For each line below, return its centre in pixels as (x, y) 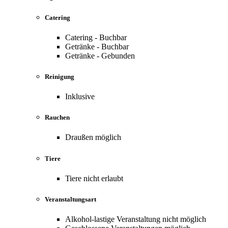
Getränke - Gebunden (100, 55)
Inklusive (80, 97)
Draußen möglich (93, 137)
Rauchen (57, 118)
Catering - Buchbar (96, 37)
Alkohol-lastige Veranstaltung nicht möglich (136, 219)
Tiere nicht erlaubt (94, 178)
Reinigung (60, 76)
